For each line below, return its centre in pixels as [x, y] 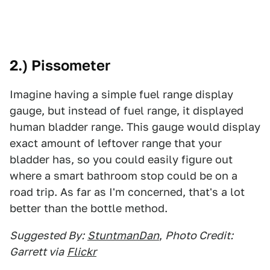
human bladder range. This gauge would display [135, 127]
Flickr [82, 252]
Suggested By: [47, 235]
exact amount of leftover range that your [116, 143]
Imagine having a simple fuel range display [121, 94]
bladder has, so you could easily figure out [121, 159]
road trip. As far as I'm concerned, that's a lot [127, 192]
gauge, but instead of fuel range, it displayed [127, 111]
